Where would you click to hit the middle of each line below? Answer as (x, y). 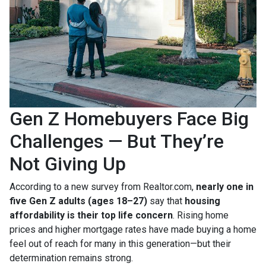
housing (202, 201)
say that (166, 201)
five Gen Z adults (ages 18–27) (78, 201)
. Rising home (201, 216)
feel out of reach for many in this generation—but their (120, 244)
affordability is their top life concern (91, 216)
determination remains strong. (71, 258)
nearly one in (225, 187)
